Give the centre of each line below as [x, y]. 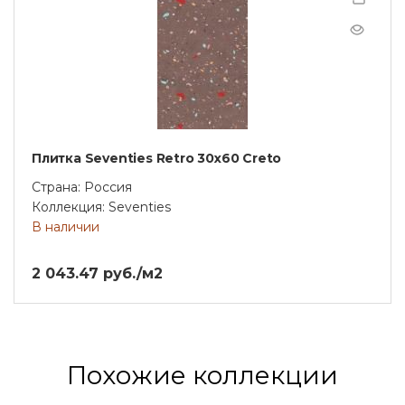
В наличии [66, 226]
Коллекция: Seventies [101, 207]
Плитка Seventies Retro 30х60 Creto [157, 158]
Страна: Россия [82, 187]
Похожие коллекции [202, 375]
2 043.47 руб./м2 [97, 273]
